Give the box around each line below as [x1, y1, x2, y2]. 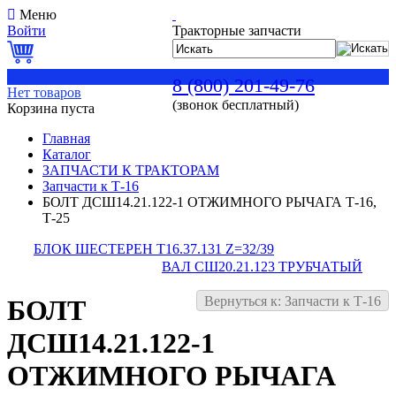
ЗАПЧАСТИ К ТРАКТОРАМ [42, 163, 219, 178]
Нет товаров [7, 85, 81, 100]
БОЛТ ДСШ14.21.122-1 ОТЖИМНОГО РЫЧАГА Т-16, [42, 194, 377, 209]
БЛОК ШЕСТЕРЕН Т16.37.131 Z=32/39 [34, 241, 274, 256]
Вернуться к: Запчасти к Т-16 [204, 293, 381, 308]
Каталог [42, 147, 91, 162]
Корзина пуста [7, 101, 95, 116]
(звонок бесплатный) [172, 97, 299, 112]
